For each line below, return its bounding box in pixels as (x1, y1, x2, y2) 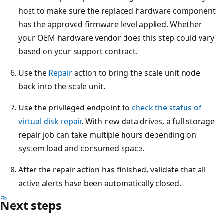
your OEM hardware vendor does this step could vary (18, 32, 214, 44)
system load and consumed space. (18, 143, 144, 154)
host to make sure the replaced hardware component (18, 5, 216, 16)
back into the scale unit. (18, 81, 105, 92)
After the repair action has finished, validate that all (18, 164, 206, 175)
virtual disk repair (18, 116, 81, 127)
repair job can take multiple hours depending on (18, 129, 196, 140)
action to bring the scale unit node (72, 67, 200, 78)
